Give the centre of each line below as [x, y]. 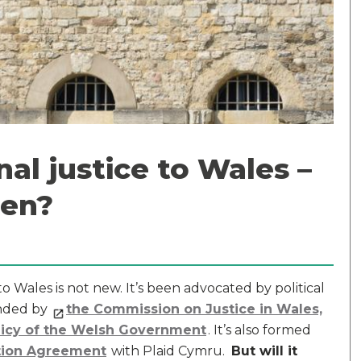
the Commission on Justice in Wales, [194, 309]
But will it [264, 351]
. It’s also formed [259, 330]
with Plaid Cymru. [170, 351]
